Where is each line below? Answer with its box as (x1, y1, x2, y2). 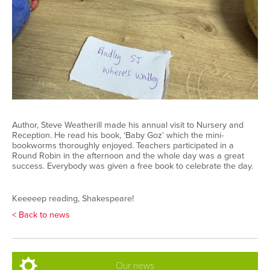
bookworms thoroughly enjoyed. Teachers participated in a (12, 140, 234, 151)
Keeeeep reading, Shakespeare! (12, 193, 134, 204)
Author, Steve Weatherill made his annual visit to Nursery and (12, 119, 243, 130)
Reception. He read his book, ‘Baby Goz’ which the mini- (12, 130, 224, 140)
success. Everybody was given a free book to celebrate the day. (12, 160, 253, 171)
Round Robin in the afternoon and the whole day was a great (12, 150, 244, 161)
